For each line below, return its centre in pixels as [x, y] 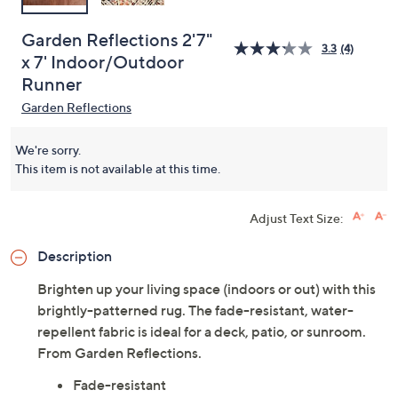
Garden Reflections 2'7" [117, 40]
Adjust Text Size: [296, 218]
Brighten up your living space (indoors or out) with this [207, 289]
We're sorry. [48, 150]
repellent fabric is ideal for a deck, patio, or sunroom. [202, 331]
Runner [52, 84]
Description [75, 256]
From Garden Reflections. [119, 353]
